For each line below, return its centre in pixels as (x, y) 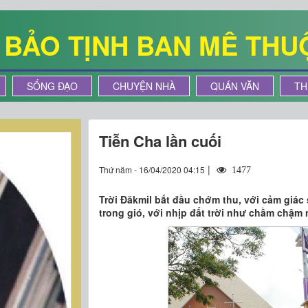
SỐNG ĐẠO (52, 86)
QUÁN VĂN (235, 86)
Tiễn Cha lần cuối (161, 141)
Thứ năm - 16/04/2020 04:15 (152, 169)
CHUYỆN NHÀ (144, 86)
